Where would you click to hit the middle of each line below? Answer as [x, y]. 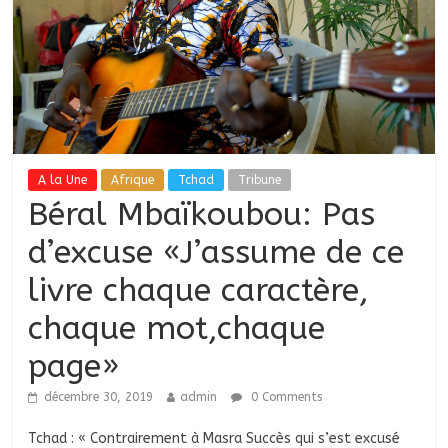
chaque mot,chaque [177, 329]
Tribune [260, 180]
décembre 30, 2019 [99, 397]
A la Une [63, 180]
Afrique [133, 180]
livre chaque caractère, [199, 291]
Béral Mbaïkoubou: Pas [202, 215]
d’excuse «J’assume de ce [216, 253]
